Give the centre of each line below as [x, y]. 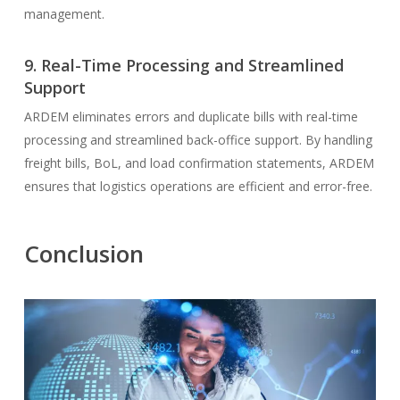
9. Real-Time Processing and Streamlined [183, 66]
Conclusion [83, 254]
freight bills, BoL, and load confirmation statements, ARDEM [199, 163]
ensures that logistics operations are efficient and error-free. [198, 187]
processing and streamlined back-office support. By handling [198, 140]
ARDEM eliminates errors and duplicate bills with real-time [191, 117]
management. [66, 14]
